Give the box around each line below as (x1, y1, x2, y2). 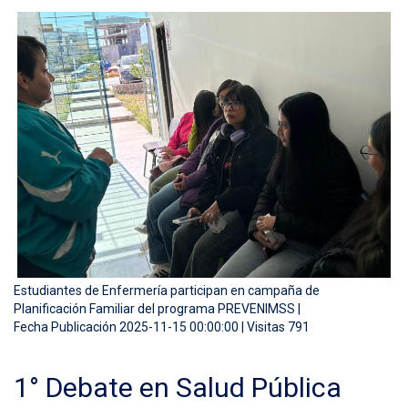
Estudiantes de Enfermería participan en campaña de (14, 283, 320, 298)
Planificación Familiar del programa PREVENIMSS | (14, 301, 301, 316)
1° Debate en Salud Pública (14, 372, 342, 403)
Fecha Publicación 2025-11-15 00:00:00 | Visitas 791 (14, 320, 310, 334)
